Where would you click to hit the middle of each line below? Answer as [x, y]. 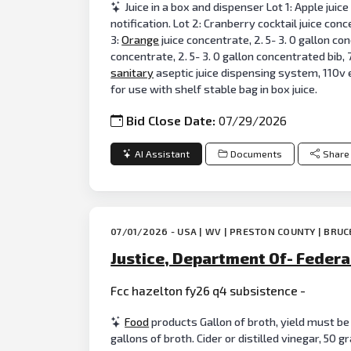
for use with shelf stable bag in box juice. [214, 89]
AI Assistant [163, 154]
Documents [256, 154]
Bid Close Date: [173, 121]
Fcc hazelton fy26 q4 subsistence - [208, 290]
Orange [141, 39]
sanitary [132, 72]
